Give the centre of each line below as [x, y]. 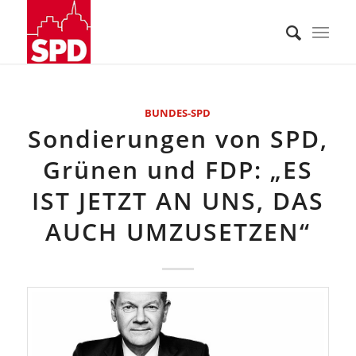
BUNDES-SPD [178, 113]
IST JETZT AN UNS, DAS [178, 201]
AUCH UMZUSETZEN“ [178, 232]
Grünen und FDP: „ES [178, 170]
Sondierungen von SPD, [178, 139]
